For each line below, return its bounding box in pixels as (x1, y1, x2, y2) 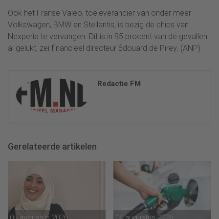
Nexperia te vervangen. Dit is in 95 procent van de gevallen (8, 31, 207, 41)
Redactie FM (97, 79, 141, 88)
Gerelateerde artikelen (8, 141, 97, 152)
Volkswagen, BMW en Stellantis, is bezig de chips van (8, 20, 189, 29)
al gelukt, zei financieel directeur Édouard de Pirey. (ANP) (8, 43, 200, 53)
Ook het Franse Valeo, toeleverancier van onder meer (8, 8, 191, 18)
